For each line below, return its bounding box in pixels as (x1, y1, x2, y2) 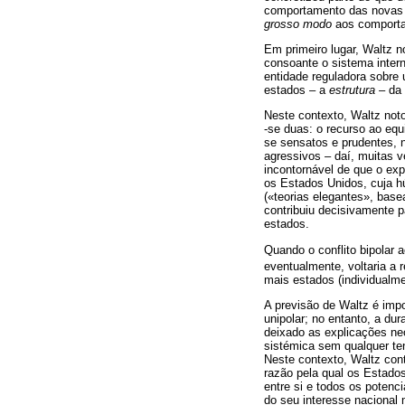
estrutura (329, 83, 379, 98)
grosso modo (264, 17, 332, 32)
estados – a (264, 83, 329, 98)
